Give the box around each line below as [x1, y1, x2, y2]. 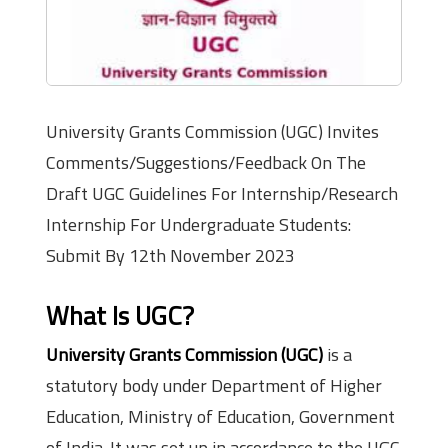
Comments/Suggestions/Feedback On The [46, 149, 366, 177]
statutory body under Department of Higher [46, 372, 382, 400]
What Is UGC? [46, 296, 194, 336]
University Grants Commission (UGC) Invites [46, 118, 379, 146]
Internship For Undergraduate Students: [46, 211, 351, 239]
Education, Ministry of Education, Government [46, 403, 395, 431]
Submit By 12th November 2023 [46, 242, 295, 270]
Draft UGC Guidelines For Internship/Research [46, 180, 398, 208]
